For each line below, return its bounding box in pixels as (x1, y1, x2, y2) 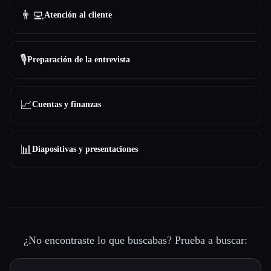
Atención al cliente (44, 10, 112, 19)
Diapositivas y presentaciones (32, 145, 138, 154)
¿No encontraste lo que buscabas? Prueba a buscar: (24, 234, 247, 246)
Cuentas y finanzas (32, 100, 101, 109)
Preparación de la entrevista (27, 55, 130, 64)
